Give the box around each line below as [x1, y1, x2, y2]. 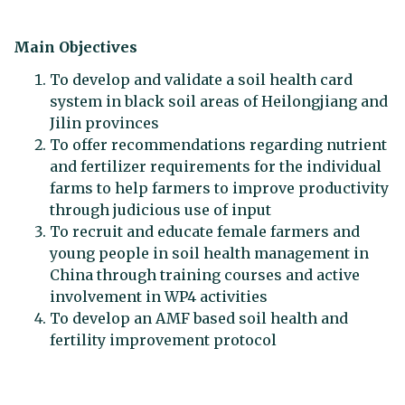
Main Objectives [14, 38, 141, 57]
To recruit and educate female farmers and [50, 221, 360, 240]
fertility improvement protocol [50, 330, 280, 349]
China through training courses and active [50, 265, 360, 284]
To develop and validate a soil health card [50, 70, 353, 89]
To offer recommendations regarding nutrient [50, 135, 387, 154]
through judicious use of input [50, 200, 271, 219]
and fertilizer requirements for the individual [50, 156, 381, 175]
